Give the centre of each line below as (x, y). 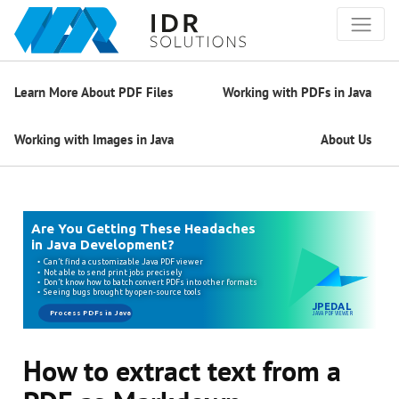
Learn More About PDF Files (94, 92)
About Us (346, 139)
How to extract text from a (183, 371)
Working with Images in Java (94, 139)
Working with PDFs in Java (297, 92)
